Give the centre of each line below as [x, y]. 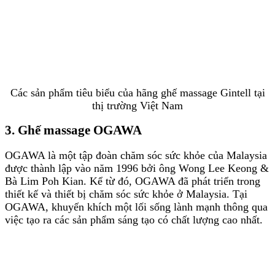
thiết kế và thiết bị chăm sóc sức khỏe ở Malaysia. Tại [126, 194]
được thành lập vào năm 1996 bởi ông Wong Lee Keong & [137, 168]
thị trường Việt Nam [137, 105]
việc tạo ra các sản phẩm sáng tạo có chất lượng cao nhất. [134, 220]
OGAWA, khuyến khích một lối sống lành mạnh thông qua [136, 207]
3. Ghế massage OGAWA [73, 130]
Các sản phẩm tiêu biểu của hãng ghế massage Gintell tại [137, 92]
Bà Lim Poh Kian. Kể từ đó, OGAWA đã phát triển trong [133, 181]
